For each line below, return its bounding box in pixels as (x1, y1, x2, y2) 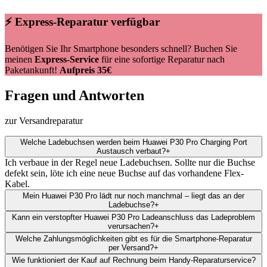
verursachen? (108, 222, 154, 231)
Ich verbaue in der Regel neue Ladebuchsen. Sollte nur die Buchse (5, 157, 255, 168)
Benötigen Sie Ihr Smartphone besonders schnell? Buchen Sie (5, 44, 237, 54)
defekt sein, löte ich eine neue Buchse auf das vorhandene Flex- (5, 168, 244, 179)
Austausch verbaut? (97, 147, 166, 156)
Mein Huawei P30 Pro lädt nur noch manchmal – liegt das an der (23, 191, 244, 201)
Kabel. (5, 179, 30, 190)
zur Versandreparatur (5, 116, 83, 126)
